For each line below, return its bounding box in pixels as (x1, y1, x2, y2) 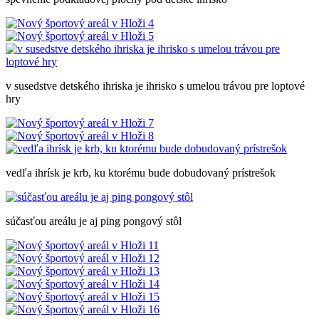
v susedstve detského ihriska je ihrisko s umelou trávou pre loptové (6, 79, 305, 92)
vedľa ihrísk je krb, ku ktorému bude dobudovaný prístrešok (6, 166, 276, 179)
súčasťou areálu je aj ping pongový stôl (6, 214, 182, 227)
